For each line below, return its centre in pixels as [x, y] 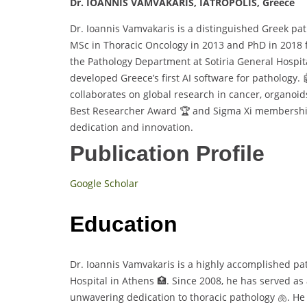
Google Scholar [104, 184]
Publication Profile [167, 154]
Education [124, 224]
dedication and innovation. [132, 127]
